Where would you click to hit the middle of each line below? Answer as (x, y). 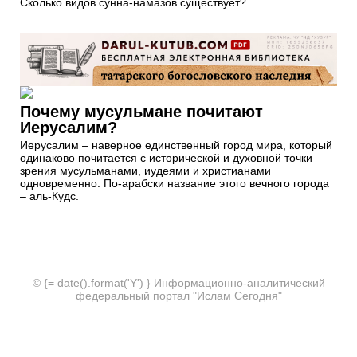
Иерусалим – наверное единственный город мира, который (176, 145)
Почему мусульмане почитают (141, 112)
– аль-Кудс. (49, 196)
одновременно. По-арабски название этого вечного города (175, 184)
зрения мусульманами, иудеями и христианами (145, 171)
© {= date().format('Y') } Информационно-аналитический (178, 283)
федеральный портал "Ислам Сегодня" (178, 296)
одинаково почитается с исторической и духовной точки (166, 158)
